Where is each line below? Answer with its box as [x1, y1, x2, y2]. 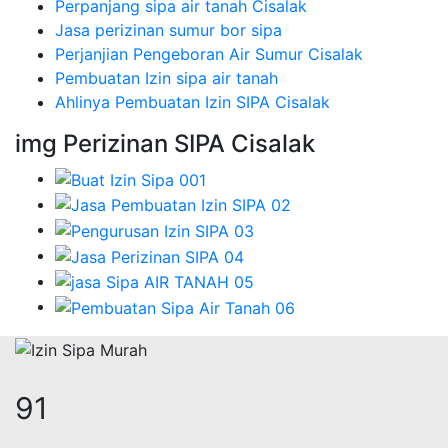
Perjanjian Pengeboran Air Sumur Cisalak [55, 44, 363, 65]
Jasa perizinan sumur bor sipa [55, 20, 282, 41]
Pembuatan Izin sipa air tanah [55, 68, 278, 89]
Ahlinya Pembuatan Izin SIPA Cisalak [55, 92, 330, 113]
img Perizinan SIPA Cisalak [15, 129, 315, 159]
